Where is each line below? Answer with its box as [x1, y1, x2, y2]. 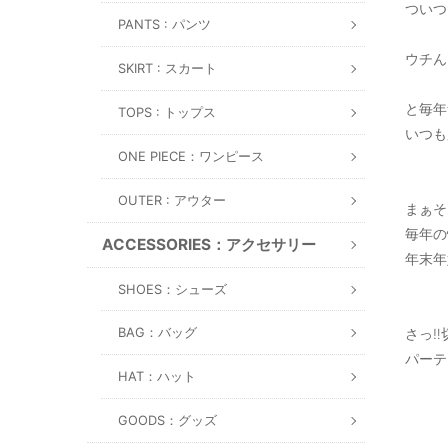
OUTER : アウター [118, 192, 226, 208]
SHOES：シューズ [118, 281, 227, 297]
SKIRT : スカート [118, 60, 217, 76]
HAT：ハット [118, 368, 196, 384]
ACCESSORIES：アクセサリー [102, 234, 316, 254]
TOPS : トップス [118, 104, 216, 120]
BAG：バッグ [118, 324, 197, 340]
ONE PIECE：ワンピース [118, 148, 264, 164]
